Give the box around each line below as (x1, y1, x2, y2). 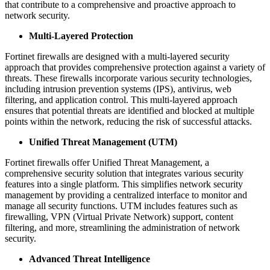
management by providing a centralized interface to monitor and (5, 189, 247, 200)
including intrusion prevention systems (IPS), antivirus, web (5, 83, 231, 94)
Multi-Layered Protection (29, 30, 136, 41)
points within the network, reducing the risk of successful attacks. (5, 116, 252, 127)
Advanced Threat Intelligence (29, 253, 152, 264)
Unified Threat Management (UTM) (29, 136, 180, 147)
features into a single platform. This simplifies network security (5, 178, 243, 189)
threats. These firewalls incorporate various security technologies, (5, 72, 252, 83)
